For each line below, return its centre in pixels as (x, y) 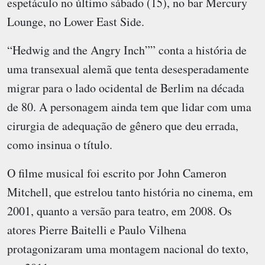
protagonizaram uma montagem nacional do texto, (128, 249)
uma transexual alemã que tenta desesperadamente (128, 69)
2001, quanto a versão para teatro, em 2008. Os (119, 211)
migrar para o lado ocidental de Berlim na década (126, 88)
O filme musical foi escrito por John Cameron (117, 173)
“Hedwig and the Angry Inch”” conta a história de (127, 50)
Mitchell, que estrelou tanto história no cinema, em (130, 192)
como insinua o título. (60, 145)
